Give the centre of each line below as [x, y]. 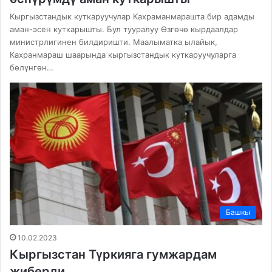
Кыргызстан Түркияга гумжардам [113, 255]
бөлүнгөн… [32, 68]
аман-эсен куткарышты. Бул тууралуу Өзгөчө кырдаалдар [124, 29]
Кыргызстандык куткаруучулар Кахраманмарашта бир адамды [132, 17]
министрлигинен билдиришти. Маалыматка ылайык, [114, 42]
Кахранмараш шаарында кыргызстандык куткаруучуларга [123, 55]
